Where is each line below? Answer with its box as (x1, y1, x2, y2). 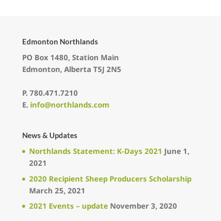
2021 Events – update (29, 201, 108, 211)
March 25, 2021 (29, 185, 85, 195)
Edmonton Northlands (22, 37, 98, 46)
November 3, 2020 (110, 201, 177, 211)
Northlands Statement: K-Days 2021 (29, 146, 162, 156)
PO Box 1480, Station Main (22, 52, 119, 63)
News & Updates (22, 131, 77, 140)
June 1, (164, 146, 189, 156)
